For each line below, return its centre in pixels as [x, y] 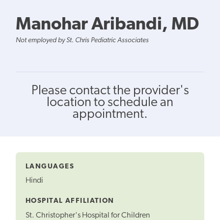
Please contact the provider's [110, 91]
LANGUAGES [50, 166]
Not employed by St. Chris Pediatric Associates [82, 40]
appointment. [110, 114]
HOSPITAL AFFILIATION [70, 201]
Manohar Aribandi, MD [107, 25]
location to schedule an [110, 103]
